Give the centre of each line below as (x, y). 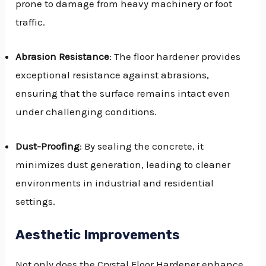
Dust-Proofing (48, 146)
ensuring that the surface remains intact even (123, 93)
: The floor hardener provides (175, 56)
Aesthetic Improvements (98, 235)
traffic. (31, 22)
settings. (36, 202)
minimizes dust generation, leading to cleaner (123, 165)
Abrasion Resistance (63, 56)
